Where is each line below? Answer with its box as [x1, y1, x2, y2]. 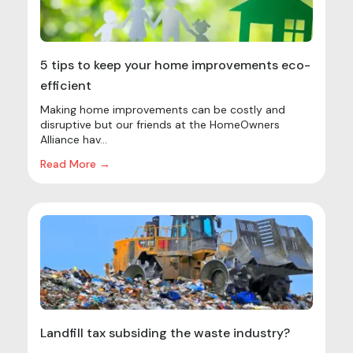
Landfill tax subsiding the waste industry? [40, 324, 290, 341]
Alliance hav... [40, 132, 107, 147]
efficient [40, 76, 91, 94]
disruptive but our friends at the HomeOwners [40, 117, 280, 132]
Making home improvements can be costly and [40, 102, 285, 117]
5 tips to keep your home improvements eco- [40, 56, 310, 73]
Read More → [40, 156, 110, 171]
